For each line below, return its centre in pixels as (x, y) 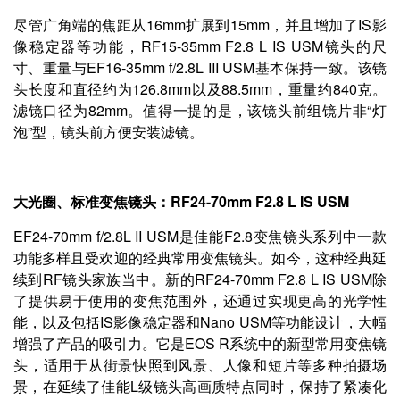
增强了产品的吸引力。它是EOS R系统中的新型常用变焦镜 (200, 343)
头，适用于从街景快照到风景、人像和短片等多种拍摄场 (200, 364)
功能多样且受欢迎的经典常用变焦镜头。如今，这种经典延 (200, 257)
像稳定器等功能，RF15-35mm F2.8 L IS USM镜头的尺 (200, 46)
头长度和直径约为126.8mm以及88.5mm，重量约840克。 (200, 88)
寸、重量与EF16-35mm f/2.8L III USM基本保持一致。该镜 (200, 67)
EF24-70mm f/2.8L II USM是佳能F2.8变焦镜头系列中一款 (200, 236)
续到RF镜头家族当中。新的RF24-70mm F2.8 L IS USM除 (200, 279)
